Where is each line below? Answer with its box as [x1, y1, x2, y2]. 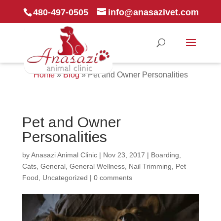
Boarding [150, 151, 179, 159]
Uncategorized [42, 174, 88, 182]
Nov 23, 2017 [103, 151, 145, 159]
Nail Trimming [128, 162, 172, 170]
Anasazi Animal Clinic [31, 151, 97, 159]
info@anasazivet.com [108, 7, 199, 17]
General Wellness [69, 162, 125, 170]
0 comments [93, 174, 132, 182]
